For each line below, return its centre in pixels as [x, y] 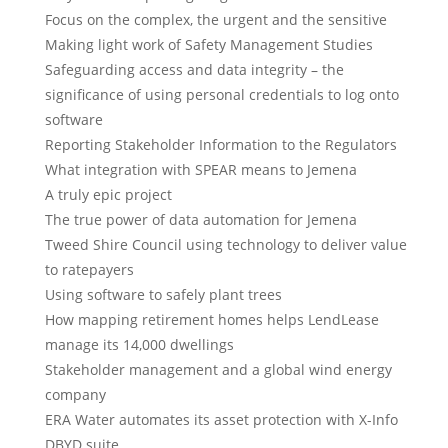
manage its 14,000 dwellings [139, 344]
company [75, 394]
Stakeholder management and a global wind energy [218, 369]
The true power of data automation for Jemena [201, 219]
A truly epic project [108, 194]
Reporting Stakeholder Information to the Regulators [221, 144]
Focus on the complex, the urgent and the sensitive [216, 19]
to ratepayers [89, 269]
